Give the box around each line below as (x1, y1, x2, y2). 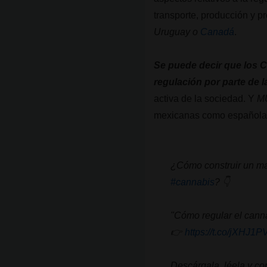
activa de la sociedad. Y (154, 94, 255, 104)
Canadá (200, 27, 235, 37)
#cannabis (170, 177, 215, 187)
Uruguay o (154, 27, 201, 37)
